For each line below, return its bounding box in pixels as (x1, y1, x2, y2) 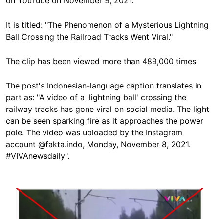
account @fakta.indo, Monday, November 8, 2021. (6, 139, 191, 149)
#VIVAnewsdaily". (6, 151, 69, 161)
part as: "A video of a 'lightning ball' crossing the (6, 92, 186, 102)
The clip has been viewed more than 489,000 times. (6, 56, 198, 66)
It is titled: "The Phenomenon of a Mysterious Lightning (6, 20, 209, 30)
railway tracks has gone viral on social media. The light (6, 104, 209, 114)
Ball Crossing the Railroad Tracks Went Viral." (6, 32, 173, 42)
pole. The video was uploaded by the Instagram (6, 128, 182, 137)
